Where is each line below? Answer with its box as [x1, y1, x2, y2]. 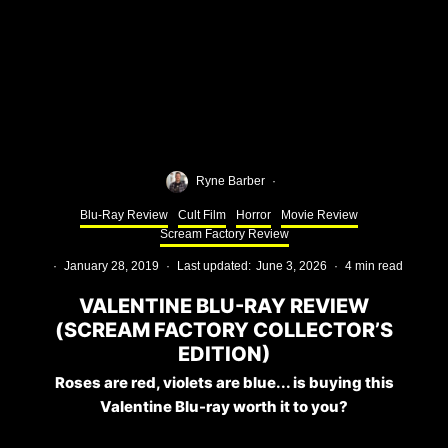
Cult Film [178, 207, 226, 222]
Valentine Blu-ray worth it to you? [100, 396, 348, 416]
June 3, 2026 [255, 258, 327, 273]
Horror [236, 207, 271, 222]
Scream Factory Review [159, 226, 289, 241]
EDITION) [177, 341, 271, 366]
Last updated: [176, 258, 251, 273]
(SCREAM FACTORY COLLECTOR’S [55, 317, 393, 342]
